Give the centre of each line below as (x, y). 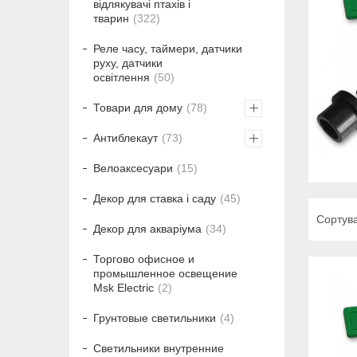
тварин (111, 19)
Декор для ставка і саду (155, 199)
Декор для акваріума (147, 229)
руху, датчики (128, 63)
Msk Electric (124, 288)
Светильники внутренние (159, 349)
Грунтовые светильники (155, 318)
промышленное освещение (165, 274)
